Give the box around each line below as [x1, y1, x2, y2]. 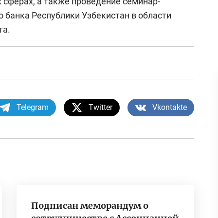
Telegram [17, 103, 49, 112]
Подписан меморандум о [31, 200, 148, 212]
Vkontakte [152, 103, 187, 112]
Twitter [89, 103, 112, 112]
